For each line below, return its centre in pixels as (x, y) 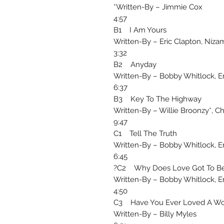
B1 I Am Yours (140, 30)
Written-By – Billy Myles (155, 214)
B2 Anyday (135, 65)
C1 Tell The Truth (145, 134)
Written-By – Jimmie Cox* (159, 7)
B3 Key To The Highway (157, 99)
